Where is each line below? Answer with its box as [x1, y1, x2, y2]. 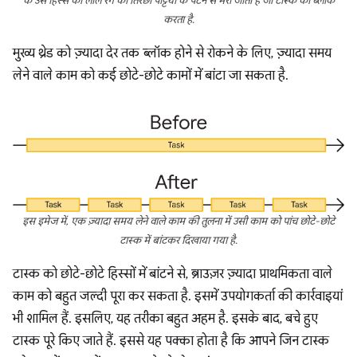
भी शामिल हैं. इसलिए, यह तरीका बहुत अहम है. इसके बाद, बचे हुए [13, 311, 318, 328]
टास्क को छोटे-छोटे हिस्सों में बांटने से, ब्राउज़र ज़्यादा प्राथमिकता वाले [13, 266, 332, 283]
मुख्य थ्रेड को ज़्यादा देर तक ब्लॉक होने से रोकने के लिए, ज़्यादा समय [13, 45, 331, 61]
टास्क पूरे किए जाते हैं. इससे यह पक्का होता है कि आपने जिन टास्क [13, 333, 329, 350]
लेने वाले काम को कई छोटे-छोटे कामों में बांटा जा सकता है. [13, 67, 288, 84]
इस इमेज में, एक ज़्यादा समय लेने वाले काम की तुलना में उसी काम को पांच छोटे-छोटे [22, 215, 335, 229]
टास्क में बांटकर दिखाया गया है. [120, 234, 237, 248]
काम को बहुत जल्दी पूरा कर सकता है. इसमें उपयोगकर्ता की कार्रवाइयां [13, 288, 343, 305]
